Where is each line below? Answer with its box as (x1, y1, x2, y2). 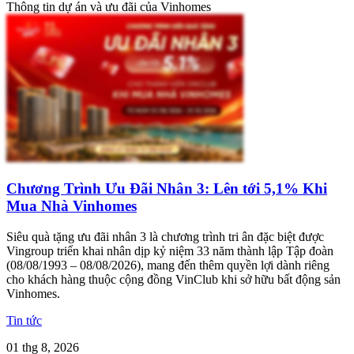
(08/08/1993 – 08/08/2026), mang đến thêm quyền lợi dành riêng (6, 258, 330, 272)
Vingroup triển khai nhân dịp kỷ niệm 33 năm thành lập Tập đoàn (6, 243, 333, 258)
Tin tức (6, 313, 42, 327)
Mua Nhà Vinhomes (6, 198, 137, 215)
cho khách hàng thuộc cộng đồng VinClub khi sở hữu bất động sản (6, 272, 341, 286)
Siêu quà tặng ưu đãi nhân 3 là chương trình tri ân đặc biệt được (6, 229, 324, 243)
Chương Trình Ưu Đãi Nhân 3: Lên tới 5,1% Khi (6, 180, 327, 198)
